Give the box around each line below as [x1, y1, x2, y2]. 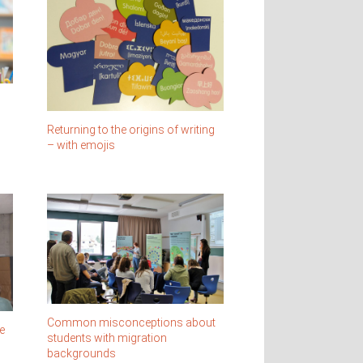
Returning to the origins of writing [46, 123, 215, 137]
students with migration [46, 331, 167, 344]
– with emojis [46, 139, 115, 152]
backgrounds [46, 346, 116, 360]
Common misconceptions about [46, 315, 216, 329]
